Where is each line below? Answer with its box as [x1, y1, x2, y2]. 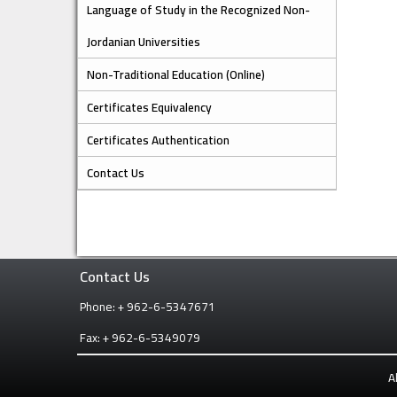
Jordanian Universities [87, 30, 200, 54]
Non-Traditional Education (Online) [87, 63, 265, 87]
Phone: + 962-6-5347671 [80, 295, 215, 319]
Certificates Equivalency [87, 96, 212, 120]
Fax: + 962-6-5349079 [80, 326, 200, 350]
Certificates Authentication [87, 128, 230, 152]
